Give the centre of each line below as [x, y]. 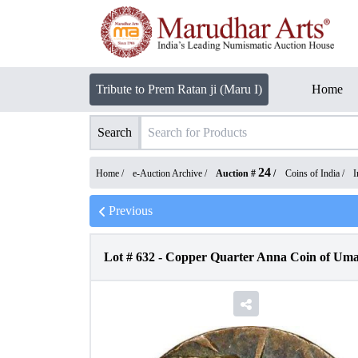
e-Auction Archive [167, 173]
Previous [131, 211]
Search [115, 132]
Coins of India [312, 173]
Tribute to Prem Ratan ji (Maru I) [179, 89]
